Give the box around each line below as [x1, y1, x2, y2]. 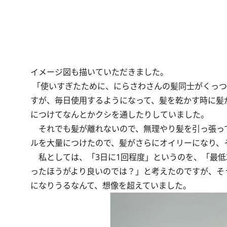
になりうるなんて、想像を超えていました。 [30, 179, 191, 191]
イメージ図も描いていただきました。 [30, 66, 168, 78]
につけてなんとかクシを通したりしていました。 [30, 108, 209, 120]
